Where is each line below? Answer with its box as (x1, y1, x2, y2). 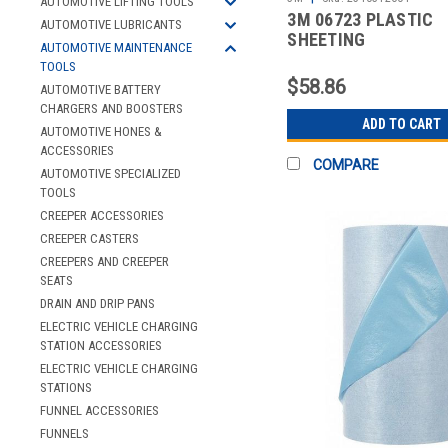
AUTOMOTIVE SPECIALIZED (40, 166, 181, 181)
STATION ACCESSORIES (40, 338, 162, 353)
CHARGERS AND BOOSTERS (40, 101, 183, 116)
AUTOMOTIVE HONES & (40, 124, 162, 139)
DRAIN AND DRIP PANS (40, 296, 155, 311)
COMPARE (313, 156, 380, 173)
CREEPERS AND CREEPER (40, 254, 169, 269)
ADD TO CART (361, 115, 441, 132)
